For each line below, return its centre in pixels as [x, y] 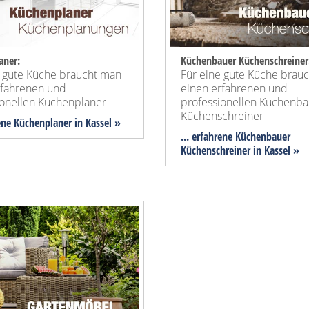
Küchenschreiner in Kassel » [240, 151]
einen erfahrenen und [234, 89]
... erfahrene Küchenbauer [236, 137]
